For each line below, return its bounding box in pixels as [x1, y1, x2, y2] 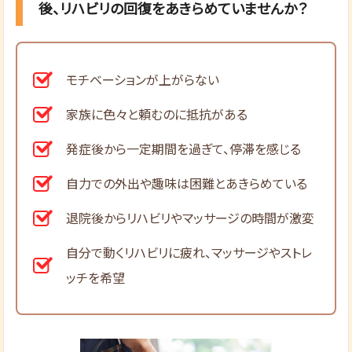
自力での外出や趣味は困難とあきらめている [66, 173, 308, 192]
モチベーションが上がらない [66, 69, 220, 89]
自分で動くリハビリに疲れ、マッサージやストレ [66, 242, 313, 262]
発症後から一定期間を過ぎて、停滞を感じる [66, 138, 302, 158]
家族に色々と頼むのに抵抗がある [66, 104, 248, 123]
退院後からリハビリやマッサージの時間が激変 [66, 207, 315, 227]
